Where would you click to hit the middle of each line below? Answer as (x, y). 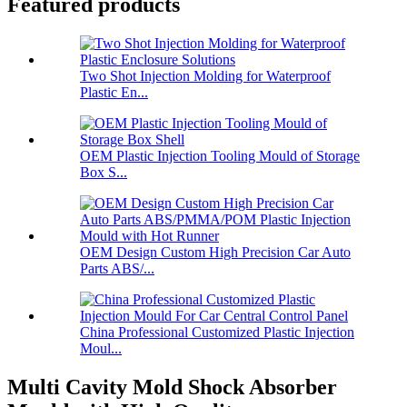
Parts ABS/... (117, 269)
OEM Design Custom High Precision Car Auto (215, 253)
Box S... (104, 173)
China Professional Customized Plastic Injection (217, 333)
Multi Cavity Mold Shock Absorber (172, 387)
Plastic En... (114, 93)
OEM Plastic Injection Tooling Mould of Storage (220, 156)
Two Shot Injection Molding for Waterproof (205, 76)
